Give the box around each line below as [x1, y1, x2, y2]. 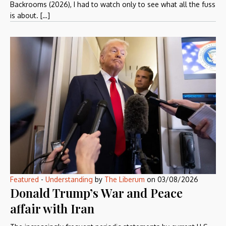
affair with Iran [10, 200, 94, 216]
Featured [10, 175, 39, 184]
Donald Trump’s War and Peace [10, 184, 183, 201]
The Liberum [104, 175, 145, 184]
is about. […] [10, 11, 50, 20]
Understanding [45, 175, 93, 184]
